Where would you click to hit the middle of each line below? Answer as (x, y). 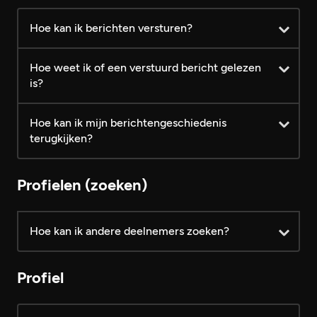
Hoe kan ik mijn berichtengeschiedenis (128, 123)
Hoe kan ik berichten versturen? (111, 28)
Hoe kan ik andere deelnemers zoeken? (129, 231)
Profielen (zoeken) (82, 185)
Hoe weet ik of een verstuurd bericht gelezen (145, 68)
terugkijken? (61, 138)
